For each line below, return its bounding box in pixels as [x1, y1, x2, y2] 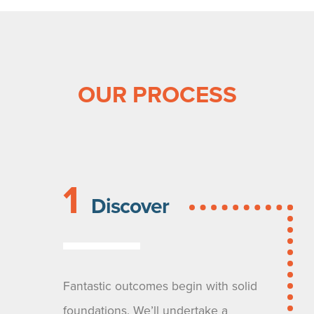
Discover [91, 193, 169, 219]
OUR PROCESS [77, 81, 237, 109]
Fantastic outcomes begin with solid [63, 278, 257, 294]
